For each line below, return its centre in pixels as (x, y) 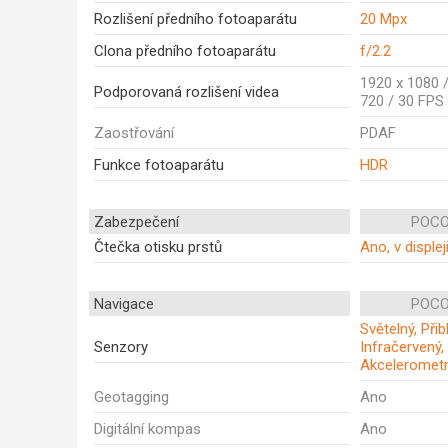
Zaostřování (134, 133)
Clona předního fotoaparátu (185, 51)
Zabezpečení (136, 222)
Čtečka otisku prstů (158, 247)
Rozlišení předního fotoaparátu (195, 19)
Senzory (121, 347)
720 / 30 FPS (402, 101)
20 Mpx (383, 19)
